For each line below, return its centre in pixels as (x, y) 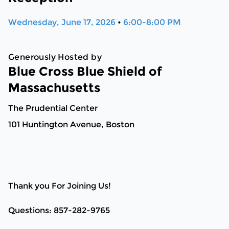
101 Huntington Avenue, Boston (71, 125)
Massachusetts (54, 88)
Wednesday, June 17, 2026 (63, 22)
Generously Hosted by (55, 57)
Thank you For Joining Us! (60, 186)
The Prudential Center (53, 108)
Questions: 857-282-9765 (59, 211)
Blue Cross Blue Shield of (85, 72)
